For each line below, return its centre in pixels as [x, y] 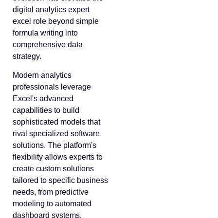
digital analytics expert [51, 10]
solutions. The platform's [54, 145]
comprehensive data [48, 45]
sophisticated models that [56, 122]
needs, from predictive [51, 192]
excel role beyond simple [56, 21]
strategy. [27, 56]
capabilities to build [46, 110]
